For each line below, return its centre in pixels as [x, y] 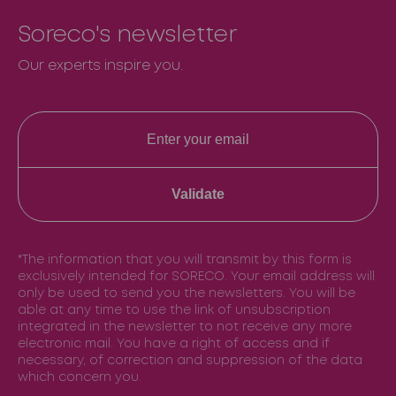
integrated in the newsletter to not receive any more [185, 327]
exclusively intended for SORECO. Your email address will [196, 277]
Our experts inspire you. [100, 66]
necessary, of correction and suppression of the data [190, 361]
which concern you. [80, 377]
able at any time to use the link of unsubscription [174, 310]
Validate [198, 194]
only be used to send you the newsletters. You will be [187, 293]
